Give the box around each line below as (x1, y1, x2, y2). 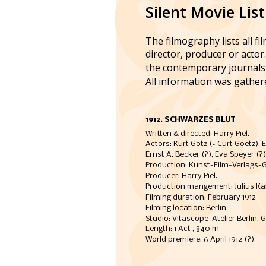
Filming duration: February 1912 (145, 193, 261, 201)
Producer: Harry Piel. (145, 172, 219, 180)
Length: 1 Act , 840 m (145, 225, 219, 233)
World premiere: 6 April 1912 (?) (145, 236, 254, 244)
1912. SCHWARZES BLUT (145, 115, 235, 123)
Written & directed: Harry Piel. (145, 129, 249, 138)
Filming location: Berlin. (145, 204, 230, 212)
